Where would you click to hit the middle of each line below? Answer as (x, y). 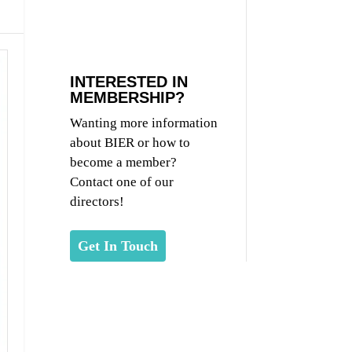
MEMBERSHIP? (128, 98)
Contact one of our (122, 182)
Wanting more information (144, 123)
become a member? (124, 163)
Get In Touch (118, 246)
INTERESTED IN (129, 82)
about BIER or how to (130, 143)
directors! (97, 202)
